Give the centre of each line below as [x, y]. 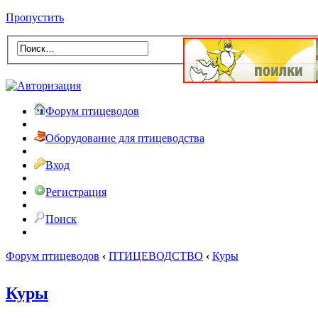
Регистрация [76, 192]
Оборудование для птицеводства [125, 138]
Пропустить [35, 17]
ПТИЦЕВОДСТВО [156, 256]
